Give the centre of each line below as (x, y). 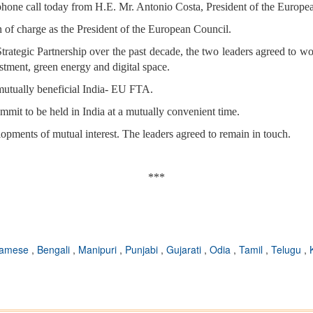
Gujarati (185, 250)
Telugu (287, 250)
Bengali (55, 250)
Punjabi (143, 250)
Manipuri (99, 250)
